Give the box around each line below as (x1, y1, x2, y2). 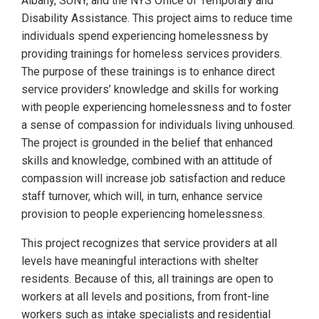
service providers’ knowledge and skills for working (21, 82, 278, 96)
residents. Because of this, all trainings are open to (21, 271, 273, 286)
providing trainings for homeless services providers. (21, 46, 282, 61)
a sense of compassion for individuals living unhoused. (21, 117, 295, 132)
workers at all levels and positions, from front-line (21, 289, 269, 303)
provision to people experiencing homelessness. (21, 206, 268, 221)
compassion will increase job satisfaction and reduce (21, 171, 286, 185)
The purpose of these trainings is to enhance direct (21, 64, 275, 78)
